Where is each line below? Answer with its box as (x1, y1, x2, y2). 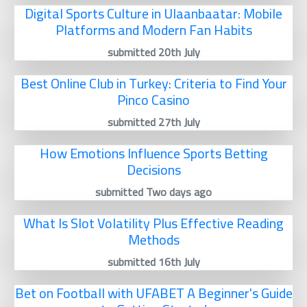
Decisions (126, 157, 181, 183)
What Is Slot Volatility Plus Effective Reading (23, 210, 284, 236)
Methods (127, 227, 180, 253)
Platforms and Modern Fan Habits (55, 17, 252, 43)
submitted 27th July (107, 112, 200, 133)
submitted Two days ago (95, 182, 212, 203)
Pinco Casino (117, 87, 190, 113)
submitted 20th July (107, 42, 200, 63)
